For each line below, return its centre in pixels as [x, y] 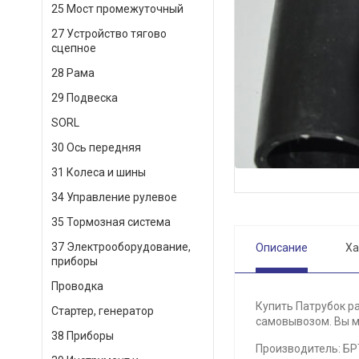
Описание [282, 248]
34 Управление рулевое [114, 197]
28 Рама [73, 73]
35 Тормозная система [111, 222]
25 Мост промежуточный [117, 9]
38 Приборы [83, 336]
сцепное [74, 48]
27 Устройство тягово [109, 34]
